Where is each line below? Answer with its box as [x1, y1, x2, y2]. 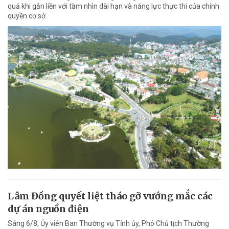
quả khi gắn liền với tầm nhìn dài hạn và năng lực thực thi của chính [8, 2, 219, 11]
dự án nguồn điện [8, 202, 89, 215]
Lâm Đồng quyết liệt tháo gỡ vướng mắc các [8, 190, 213, 202]
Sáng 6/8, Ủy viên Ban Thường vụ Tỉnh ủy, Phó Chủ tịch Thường [8, 219, 209, 227]
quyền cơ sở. [8, 12, 47, 20]
